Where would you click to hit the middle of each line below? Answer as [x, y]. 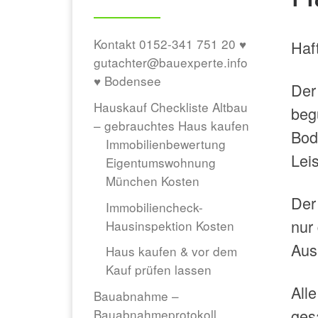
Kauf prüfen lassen [159, 270]
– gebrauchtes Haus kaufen [171, 125]
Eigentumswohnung [161, 162]
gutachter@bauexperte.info [171, 62]
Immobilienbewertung [166, 144]
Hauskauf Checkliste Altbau [171, 107]
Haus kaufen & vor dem [172, 251]
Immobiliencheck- [155, 207]
